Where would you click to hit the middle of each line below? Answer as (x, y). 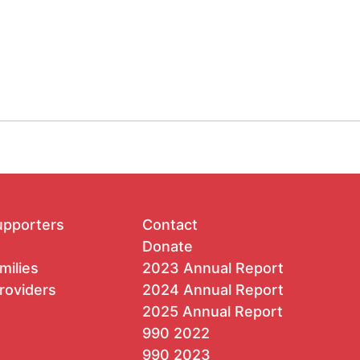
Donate (167, 246)
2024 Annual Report (213, 289)
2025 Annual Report (212, 311)
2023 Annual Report (213, 268)
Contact (170, 224)
